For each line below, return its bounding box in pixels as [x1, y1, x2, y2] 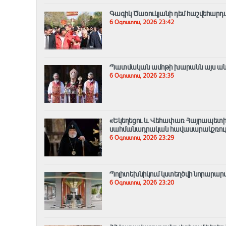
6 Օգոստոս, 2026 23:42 [109, 18, 174, 27]
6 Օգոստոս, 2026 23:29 [109, 134, 174, 142]
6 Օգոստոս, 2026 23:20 [109, 179, 174, 187]
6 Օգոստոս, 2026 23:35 [109, 72, 174, 80]
